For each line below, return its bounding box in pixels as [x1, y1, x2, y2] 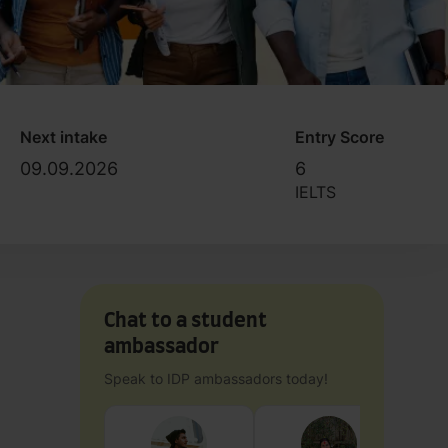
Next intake [19, 126, 107, 147]
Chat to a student [104, 310, 267, 331]
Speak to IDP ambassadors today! [104, 369, 328, 387]
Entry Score [295, 126, 384, 147]
